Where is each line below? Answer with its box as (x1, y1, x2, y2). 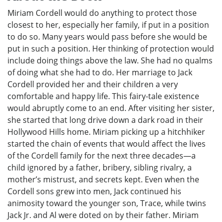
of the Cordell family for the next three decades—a (7, 150, 196, 161)
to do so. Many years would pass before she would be (7, 31, 207, 42)
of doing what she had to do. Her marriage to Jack (7, 66, 192, 78)
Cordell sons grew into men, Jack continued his (7, 185, 181, 197)
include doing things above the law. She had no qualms (7, 55, 213, 66)
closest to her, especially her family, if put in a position (7, 19, 209, 30)
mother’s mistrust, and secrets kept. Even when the (7, 173, 199, 185)
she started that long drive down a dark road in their (7, 114, 203, 125)
